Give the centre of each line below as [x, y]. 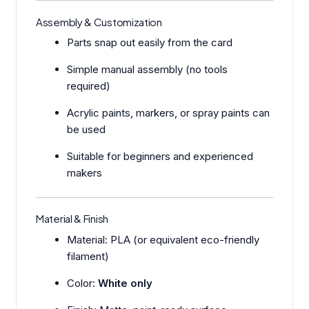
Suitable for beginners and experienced [160, 157]
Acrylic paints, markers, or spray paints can [169, 113]
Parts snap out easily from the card [150, 43]
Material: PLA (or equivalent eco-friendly [163, 239]
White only [126, 283]
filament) [88, 256]
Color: [83, 283]
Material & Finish [72, 219]
